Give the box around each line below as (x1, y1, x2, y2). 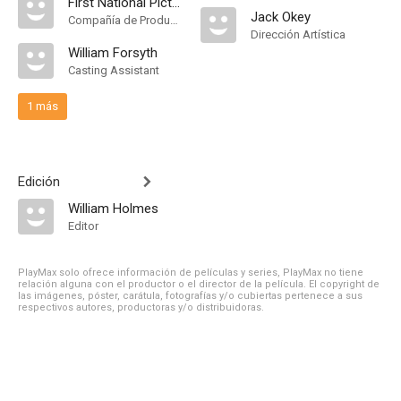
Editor (68, 219, 98, 233)
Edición (18, 174, 60, 190)
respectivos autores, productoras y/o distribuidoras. (18, 302, 264, 313)
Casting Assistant (68, 64, 159, 77)
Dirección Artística (251, 28, 346, 41)
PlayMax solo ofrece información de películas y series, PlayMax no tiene (18, 267, 363, 278)
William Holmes (68, 200, 158, 217)
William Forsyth (68, 45, 158, 61)
